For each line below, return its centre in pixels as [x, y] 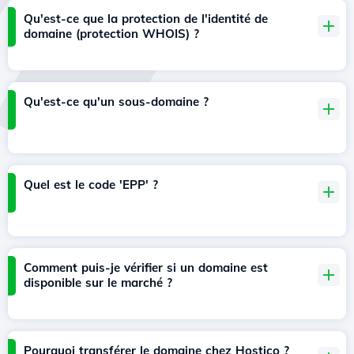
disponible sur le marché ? [98, 283]
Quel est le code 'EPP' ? [91, 185]
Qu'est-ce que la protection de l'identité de [146, 19]
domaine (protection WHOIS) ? [111, 34]
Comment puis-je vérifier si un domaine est [146, 268]
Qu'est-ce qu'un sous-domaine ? [116, 102]
